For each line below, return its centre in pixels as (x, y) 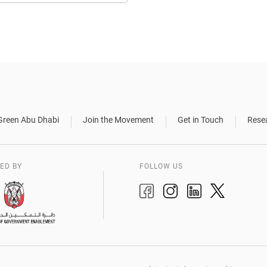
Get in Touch (201, 120)
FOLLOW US (161, 166)
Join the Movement (118, 120)
